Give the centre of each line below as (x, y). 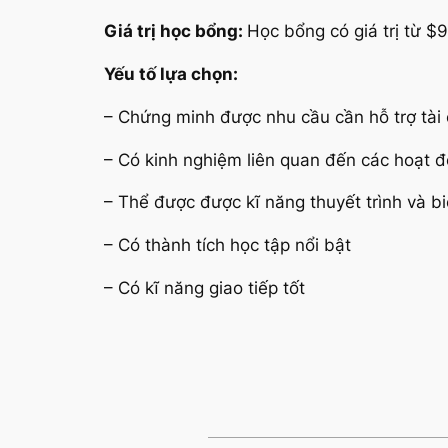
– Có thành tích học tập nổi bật (227, 245)
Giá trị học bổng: (175, 31)
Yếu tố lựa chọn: (171, 73)
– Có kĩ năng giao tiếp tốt (204, 287)
